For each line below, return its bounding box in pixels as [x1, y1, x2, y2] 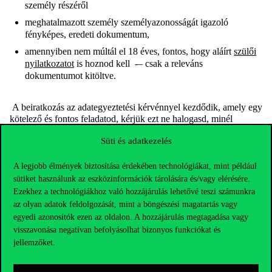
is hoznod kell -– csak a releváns [74, 58, 203, 69]
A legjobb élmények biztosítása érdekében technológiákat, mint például [13, 161, 257, 171]
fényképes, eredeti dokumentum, [25, 29, 149, 39]
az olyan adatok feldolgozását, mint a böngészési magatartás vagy [13, 199, 237, 209]
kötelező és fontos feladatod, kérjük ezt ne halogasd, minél [10, 113, 233, 124]
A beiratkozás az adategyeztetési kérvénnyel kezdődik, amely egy [12, 101, 262, 112]
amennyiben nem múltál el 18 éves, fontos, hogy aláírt [25, 46, 234, 56]
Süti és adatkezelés [100, 135, 172, 146]
